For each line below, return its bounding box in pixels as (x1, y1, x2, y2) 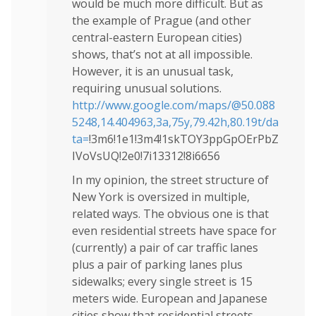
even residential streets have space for (72, 222, 276, 238)
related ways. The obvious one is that (72, 205, 269, 221)
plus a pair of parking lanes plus (72, 256, 243, 272)
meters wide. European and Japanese (72, 290, 267, 306)
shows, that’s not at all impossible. (72, 46, 253, 62)
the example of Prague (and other (72, 12, 251, 28)
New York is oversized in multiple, (72, 188, 250, 205)
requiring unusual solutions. (72, 80, 221, 96)
